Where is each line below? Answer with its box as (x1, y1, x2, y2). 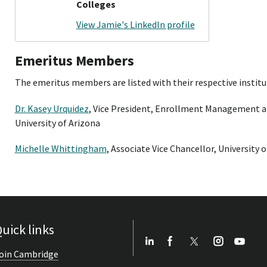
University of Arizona (14, 116, 100, 129)
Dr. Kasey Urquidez (14, 102, 89, 114)
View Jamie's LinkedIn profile (76, 18, 195, 30)
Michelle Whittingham (14, 142, 107, 155)
